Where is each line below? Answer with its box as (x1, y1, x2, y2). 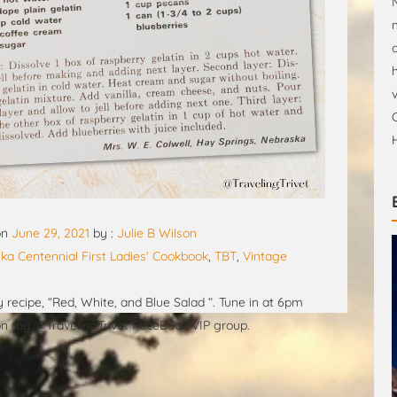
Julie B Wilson (117, 225, 197, 242)
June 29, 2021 (12, 225, 90, 242)
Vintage (243, 248, 287, 265)
